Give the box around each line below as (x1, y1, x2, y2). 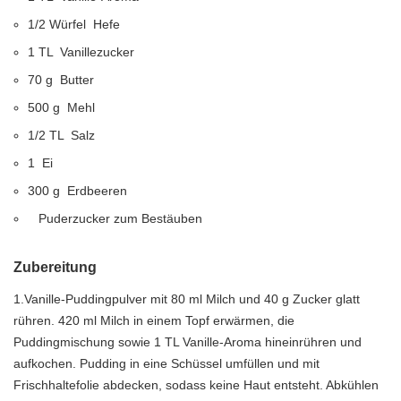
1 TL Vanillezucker (28, 45, 141, 59)
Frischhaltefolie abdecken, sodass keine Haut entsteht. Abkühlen (13, 378, 379, 392)
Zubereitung (13, 260, 97, 275)
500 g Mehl (28, 100, 102, 115)
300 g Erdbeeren (28, 183, 134, 198)
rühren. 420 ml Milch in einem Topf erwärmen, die (13, 313, 294, 328)
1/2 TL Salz (28, 128, 102, 142)
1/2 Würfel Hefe (28, 17, 127, 31)
